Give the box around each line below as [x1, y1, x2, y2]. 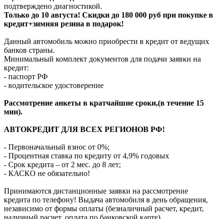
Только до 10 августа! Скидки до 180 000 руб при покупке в [4, 10, 213, 19]
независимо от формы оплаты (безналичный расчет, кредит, [4, 204, 204, 213]
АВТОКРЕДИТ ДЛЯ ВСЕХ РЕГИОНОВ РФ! [4, 125, 165, 133]
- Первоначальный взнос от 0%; [4, 142, 109, 151]
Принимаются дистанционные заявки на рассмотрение [4, 186, 188, 195]
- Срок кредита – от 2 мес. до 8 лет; [4, 160, 121, 169]
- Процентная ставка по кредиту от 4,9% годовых [4, 151, 169, 160]
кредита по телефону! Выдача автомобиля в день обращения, [4, 195, 208, 204]
